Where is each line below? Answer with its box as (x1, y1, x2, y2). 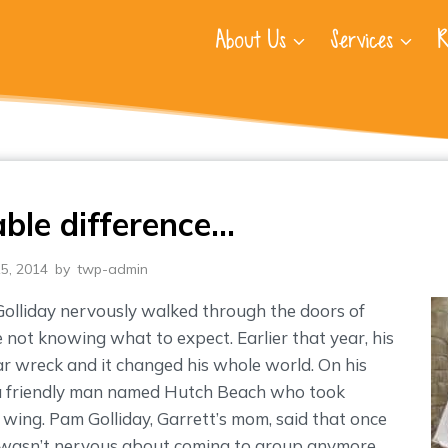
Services (330, 23, 393, 57)
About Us (215, 23, 286, 57)
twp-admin (77, 260, 148, 279)
